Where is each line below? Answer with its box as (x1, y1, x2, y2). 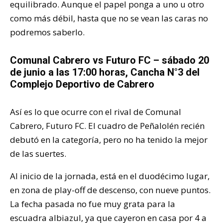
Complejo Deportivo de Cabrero (10, 78, 154, 90)
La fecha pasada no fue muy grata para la (10, 198, 175, 210)
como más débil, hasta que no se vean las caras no (10, 12, 208, 24)
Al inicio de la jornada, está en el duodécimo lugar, (10, 170, 210, 182)
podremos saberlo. (10, 26, 85, 38)
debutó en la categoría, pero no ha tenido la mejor (10, 133, 208, 145)
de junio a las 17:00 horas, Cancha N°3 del (10, 66, 200, 78)
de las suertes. (10, 147, 66, 159)
